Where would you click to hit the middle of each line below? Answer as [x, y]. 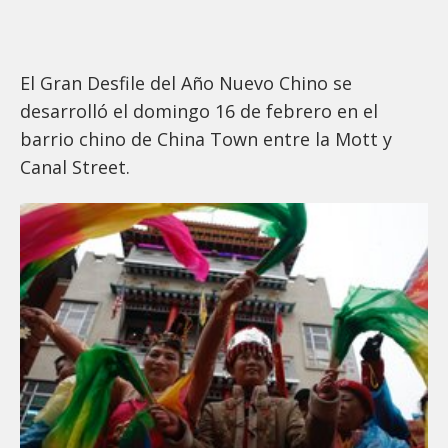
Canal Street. [77, 167]
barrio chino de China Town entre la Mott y [206, 139]
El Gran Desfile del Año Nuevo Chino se [186, 83]
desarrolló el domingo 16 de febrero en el [199, 111]
